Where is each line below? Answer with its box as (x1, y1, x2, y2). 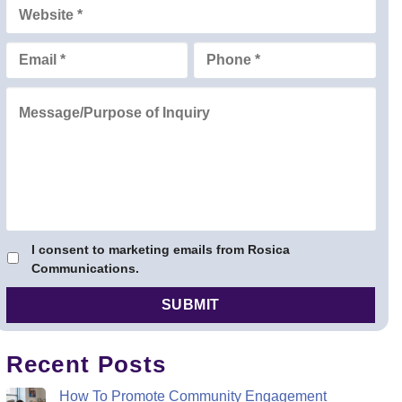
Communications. (31, 261, 139, 276)
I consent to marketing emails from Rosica (31, 242, 290, 258)
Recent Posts (5, 350, 167, 378)
